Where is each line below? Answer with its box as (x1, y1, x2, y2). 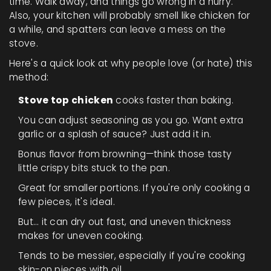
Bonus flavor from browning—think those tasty (18, 148, 232, 161)
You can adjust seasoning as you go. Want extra (18, 114, 244, 127)
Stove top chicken (18, 94, 114, 107)
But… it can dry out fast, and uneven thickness (18, 215, 232, 229)
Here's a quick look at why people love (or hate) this (9, 57, 252, 70)
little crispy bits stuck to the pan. (18, 162, 170, 175)
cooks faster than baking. (113, 94, 233, 107)
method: (9, 71, 49, 84)
